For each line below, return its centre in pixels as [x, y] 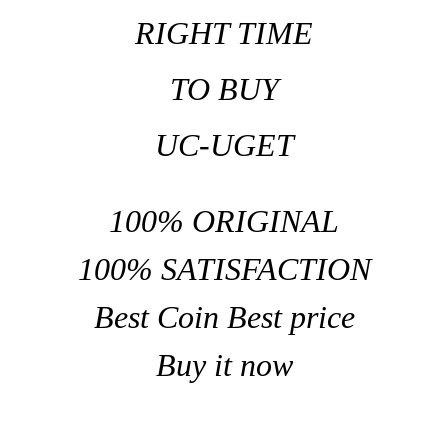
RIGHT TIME [224, 32]
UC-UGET [224, 144]
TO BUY [224, 88]
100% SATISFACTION [224, 268]
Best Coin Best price [224, 316]
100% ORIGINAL [224, 220]
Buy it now [224, 364]
